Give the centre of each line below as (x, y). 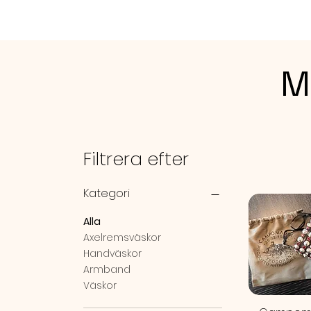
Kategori (107, 193)
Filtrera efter (136, 159)
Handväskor (112, 253)
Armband (107, 269)
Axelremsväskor (122, 237)
